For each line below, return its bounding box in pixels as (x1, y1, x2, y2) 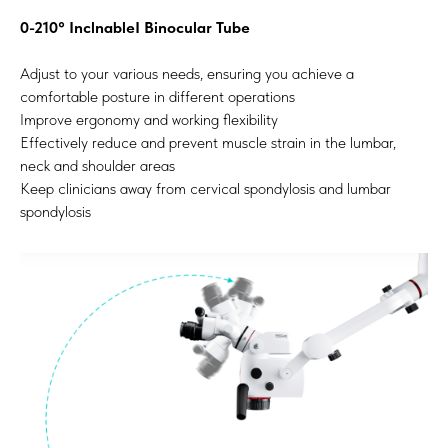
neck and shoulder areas (20, 155, 175, 175)
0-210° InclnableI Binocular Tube (20, 17, 250, 37)
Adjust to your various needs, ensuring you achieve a (20, 63, 354, 83)
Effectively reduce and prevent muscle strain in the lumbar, (20, 132, 396, 152)
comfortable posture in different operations (20, 86, 295, 106)
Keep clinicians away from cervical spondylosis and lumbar (20, 178, 391, 198)
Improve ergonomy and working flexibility (20, 109, 278, 129)
